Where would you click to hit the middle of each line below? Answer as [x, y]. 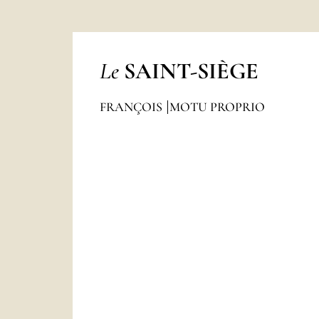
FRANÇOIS [132, 107]
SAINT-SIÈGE [191, 71]
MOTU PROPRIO [217, 107]
